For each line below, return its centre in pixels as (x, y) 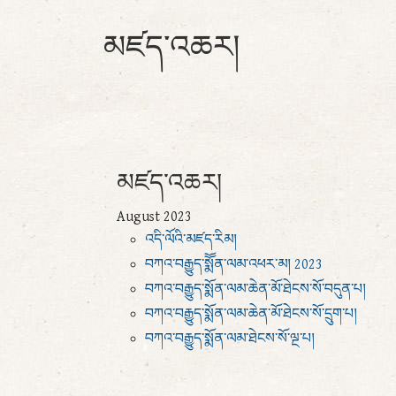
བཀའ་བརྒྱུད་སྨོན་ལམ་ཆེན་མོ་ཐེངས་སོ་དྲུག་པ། (251, 314)
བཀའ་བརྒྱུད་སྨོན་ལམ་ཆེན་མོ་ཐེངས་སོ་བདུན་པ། (255, 289)
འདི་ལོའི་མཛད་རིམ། (191, 240)
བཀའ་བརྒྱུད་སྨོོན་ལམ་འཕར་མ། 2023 (234, 265)
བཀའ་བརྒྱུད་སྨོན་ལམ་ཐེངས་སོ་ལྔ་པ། (230, 339)
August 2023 (154, 217)
